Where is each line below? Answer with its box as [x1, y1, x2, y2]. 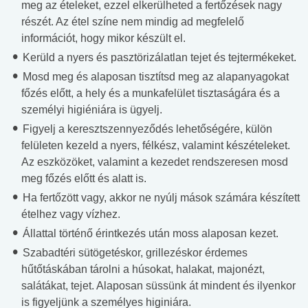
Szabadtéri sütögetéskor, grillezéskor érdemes [20, 247, 247, 259]
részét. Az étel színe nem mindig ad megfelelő [21, 16, 244, 28]
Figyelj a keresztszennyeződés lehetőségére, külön [20, 123, 272, 135]
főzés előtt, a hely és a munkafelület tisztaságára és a [21, 87, 280, 100]
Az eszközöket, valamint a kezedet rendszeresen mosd [21, 156, 288, 168]
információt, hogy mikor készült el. [21, 32, 186, 45]
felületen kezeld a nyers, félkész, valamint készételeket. [21, 140, 290, 152]
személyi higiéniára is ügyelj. [21, 104, 162, 116]
